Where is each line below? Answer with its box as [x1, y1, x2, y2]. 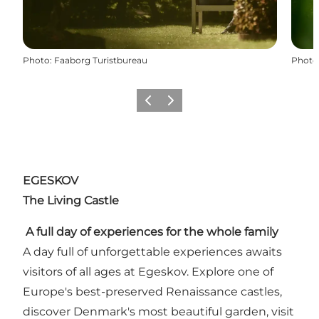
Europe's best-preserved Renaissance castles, [23, 284, 282, 298]
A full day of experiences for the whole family [26, 224, 278, 239]
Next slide [162, 99, 205, 110]
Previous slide [139, 99, 202, 110]
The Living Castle [23, 193, 119, 207]
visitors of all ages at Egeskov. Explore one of [23, 264, 273, 278]
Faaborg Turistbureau [54, 54, 147, 66]
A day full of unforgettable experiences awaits [23, 244, 282, 258]
